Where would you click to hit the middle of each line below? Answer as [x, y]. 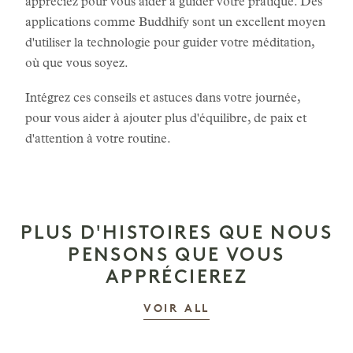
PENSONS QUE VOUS [176, 254]
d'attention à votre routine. [98, 140]
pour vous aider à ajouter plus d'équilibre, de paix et [166, 120]
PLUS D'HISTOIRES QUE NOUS [176, 232]
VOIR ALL [176, 309]
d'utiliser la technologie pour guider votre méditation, [170, 44]
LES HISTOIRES [261, 308]
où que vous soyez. [77, 65]
